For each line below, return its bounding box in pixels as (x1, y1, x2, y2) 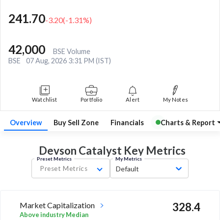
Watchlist (32, 96, 57, 103)
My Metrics (115, 156, 142, 162)
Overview (10, 118, 42, 127)
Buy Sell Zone (54, 118, 99, 127)
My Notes (163, 96, 188, 103)
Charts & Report (161, 118, 215, 127)
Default (116, 164, 139, 173)
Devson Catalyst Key (38, 144, 144, 158)
